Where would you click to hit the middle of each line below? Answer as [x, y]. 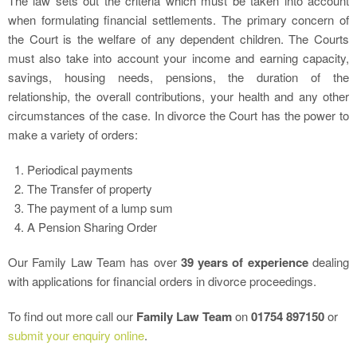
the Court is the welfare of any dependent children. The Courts [178, 39]
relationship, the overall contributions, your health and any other [178, 96]
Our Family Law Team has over [94, 262]
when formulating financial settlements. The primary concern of [178, 20]
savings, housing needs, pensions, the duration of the [178, 77]
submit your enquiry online [76, 335]
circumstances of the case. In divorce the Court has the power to [178, 115]
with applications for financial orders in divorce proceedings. [162, 281]
